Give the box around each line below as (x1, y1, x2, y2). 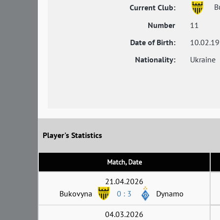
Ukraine (190, 54, 216, 64)
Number (148, 20, 175, 30)
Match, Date (107, 157, 142, 166)
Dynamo (156, 188, 184, 198)
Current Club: (130, 2, 175, 12)
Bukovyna (59, 188, 92, 198)
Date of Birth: (130, 37, 175, 47)
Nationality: (135, 54, 175, 64)
